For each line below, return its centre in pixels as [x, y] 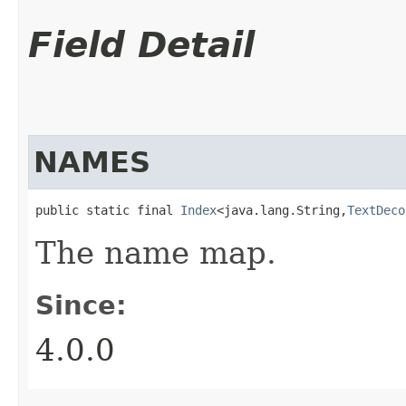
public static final [108, 210]
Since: [81, 305]
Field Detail [141, 44]
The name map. [156, 252]
